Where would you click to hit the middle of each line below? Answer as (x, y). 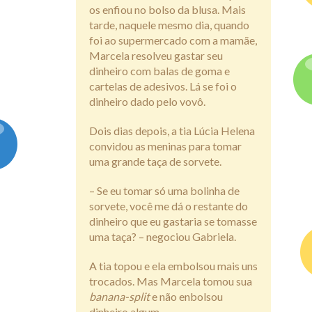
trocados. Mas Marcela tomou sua (171, 281)
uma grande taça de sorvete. (155, 162)
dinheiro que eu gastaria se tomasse (173, 221)
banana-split (119, 297)
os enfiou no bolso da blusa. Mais (167, 10)
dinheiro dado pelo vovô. (147, 102)
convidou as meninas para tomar (165, 146)
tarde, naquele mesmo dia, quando (169, 25)
